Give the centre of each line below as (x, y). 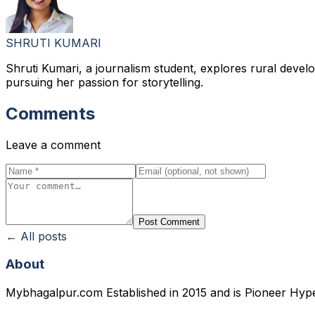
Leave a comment (53, 144)
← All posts (36, 236)
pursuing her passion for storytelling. (104, 82)
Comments (50, 113)
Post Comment (169, 221)
